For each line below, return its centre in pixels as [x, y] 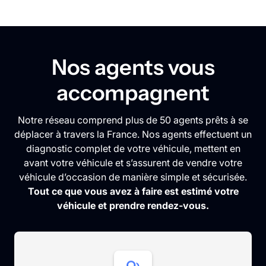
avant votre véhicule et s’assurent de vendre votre [133, 163]
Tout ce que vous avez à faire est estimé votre [133, 191]
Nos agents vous [133, 67]
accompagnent [133, 93]
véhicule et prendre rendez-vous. [133, 206]
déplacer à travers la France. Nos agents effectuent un [133, 134]
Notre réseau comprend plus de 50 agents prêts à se [133, 120]
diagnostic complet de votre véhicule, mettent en [133, 149]
